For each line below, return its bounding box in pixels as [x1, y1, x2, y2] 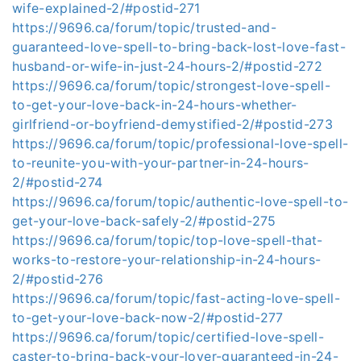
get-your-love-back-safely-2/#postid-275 [12, 213, 276, 229]
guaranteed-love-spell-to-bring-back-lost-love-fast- [12, 39, 346, 55]
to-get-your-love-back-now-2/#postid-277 [12, 309, 284, 326]
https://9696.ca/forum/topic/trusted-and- [12, 19, 277, 35]
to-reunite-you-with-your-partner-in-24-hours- [12, 155, 309, 171]
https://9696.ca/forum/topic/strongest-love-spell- [12, 77, 331, 93]
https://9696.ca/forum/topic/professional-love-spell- [12, 135, 349, 151]
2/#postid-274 [12, 174, 103, 190]
